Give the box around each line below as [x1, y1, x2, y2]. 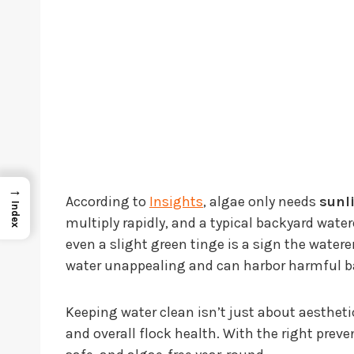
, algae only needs [203, 193, 319, 211]
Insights [149, 193, 203, 211]
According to [66, 193, 149, 211]
